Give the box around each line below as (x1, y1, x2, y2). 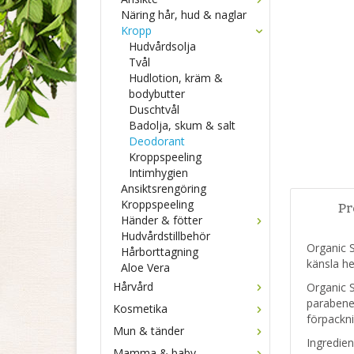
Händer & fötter (121, 213, 202, 228)
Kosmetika (113, 301, 168, 316)
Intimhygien (129, 165, 188, 180)
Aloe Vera (121, 260, 170, 275)
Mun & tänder (113, 323, 184, 338)
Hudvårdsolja (129, 39, 196, 54)
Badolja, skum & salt (129, 118, 235, 133)
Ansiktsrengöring (121, 181, 206, 196)
